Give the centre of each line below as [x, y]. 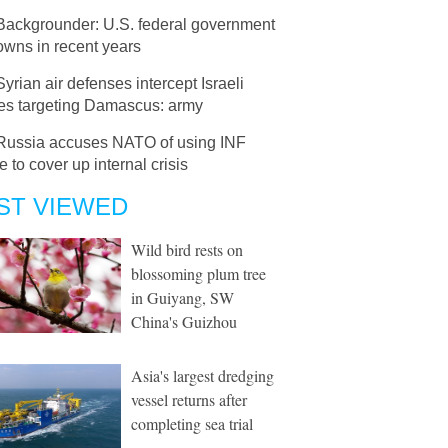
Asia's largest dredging [202, 375]
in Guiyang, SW [182, 297]
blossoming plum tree [198, 273]
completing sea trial [192, 423]
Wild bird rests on [187, 249]
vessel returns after [189, 399]
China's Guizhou [184, 321]
